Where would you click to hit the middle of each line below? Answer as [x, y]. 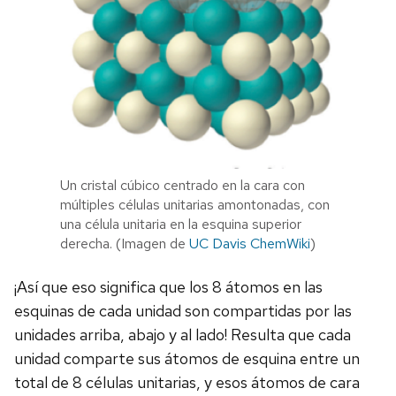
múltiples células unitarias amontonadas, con [195, 205]
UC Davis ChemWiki [250, 244]
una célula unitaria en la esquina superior [181, 225]
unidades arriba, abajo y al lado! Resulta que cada [183, 335]
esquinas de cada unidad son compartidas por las [183, 311]
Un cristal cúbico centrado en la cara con [183, 186]
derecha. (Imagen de [125, 244]
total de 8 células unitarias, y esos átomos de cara [187, 383]
